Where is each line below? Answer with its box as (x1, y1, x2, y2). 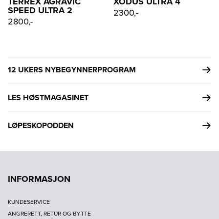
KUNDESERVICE (8, 197, 50, 206)
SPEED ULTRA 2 (8, 3, 72, 17)
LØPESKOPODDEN (8, 119, 74, 131)
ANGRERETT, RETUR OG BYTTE (8, 209, 91, 218)
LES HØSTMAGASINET (8, 91, 88, 103)
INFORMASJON (8, 172, 70, 185)
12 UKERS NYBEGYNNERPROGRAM (8, 64, 136, 75)
